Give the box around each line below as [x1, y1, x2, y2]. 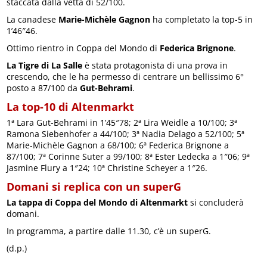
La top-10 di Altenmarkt [7, 100, 135, 114]
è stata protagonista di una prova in [82, 60, 228, 72]
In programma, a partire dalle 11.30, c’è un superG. [7, 225, 212, 237]
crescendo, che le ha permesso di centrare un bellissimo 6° [7, 71, 244, 83]
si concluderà [188, 197, 244, 209]
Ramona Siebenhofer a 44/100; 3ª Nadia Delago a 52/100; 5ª [7, 128, 245, 140]
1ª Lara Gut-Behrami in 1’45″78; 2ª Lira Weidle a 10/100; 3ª [7, 117, 238, 129]
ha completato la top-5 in [150, 14, 253, 26]
